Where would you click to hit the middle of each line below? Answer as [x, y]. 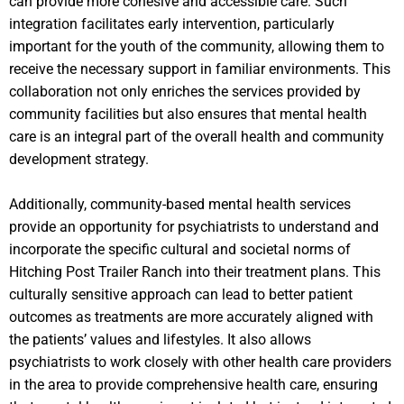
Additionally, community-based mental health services [180, 204]
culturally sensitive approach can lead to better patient [181, 294]
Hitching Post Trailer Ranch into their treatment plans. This [195, 271]
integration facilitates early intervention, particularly [172, 23]
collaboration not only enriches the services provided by [185, 91]
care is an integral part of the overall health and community [197, 136]
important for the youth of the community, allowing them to [197, 46]
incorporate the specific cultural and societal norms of [180, 249]
